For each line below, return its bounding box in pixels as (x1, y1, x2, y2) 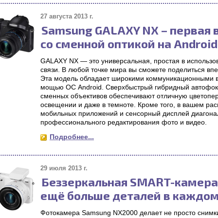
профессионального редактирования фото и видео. (40, 118, 207, 126)
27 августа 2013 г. (40, 13, 93, 20)
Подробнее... (50, 133, 94, 141)
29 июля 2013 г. (40, 164, 88, 172)
